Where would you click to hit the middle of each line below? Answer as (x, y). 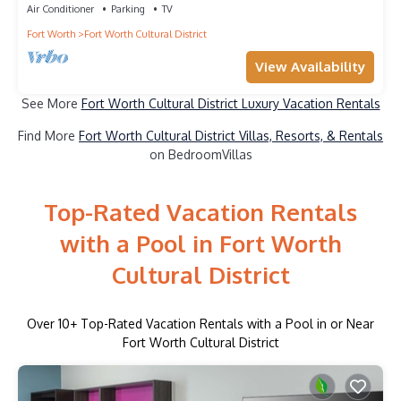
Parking (128, 9)
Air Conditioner (60, 9)
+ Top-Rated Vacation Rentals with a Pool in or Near (222, 324)
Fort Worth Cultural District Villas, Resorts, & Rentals (231, 135)
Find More (48, 135)
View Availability (310, 66)
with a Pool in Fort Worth (200, 243)
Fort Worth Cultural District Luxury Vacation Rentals (230, 103)
